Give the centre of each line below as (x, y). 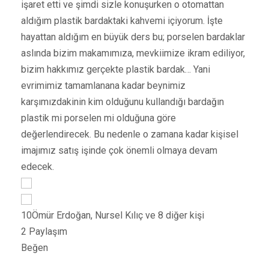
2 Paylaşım (44, 231)
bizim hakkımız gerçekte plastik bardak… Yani (116, 69)
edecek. (38, 166)
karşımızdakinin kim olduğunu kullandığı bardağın (122, 101)
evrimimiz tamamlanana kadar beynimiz (103, 85)
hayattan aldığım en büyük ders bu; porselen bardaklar (133, 37)
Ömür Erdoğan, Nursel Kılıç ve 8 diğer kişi (118, 215)
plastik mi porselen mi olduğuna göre (98, 118)
